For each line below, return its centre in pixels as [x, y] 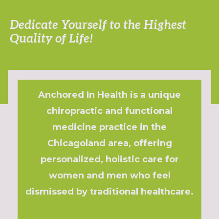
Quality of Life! [51, 39]
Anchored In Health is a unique [109, 95]
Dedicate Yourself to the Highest [98, 25]
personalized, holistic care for [109, 159]
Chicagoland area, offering [109, 143]
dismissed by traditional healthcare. [109, 191]
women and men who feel [109, 175]
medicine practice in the [109, 127]
